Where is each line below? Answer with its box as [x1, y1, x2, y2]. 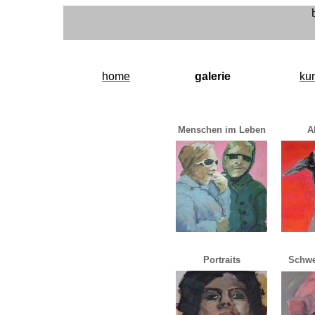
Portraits [202, 255, 240, 265]
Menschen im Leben [177, 124, 266, 135]
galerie [195, 70, 231, 82]
